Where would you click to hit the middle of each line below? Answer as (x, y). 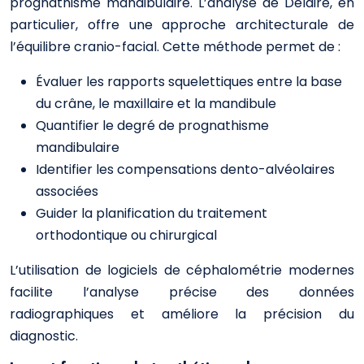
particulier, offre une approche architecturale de (182, 25)
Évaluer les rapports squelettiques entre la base (189, 82)
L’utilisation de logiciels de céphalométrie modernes (182, 270)
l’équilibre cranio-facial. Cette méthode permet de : (175, 47)
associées (67, 191)
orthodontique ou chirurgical (126, 235)
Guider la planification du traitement (152, 213)
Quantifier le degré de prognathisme (152, 126)
